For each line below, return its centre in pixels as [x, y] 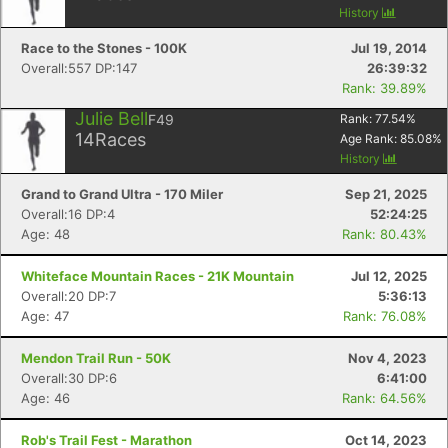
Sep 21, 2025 [386, 194]
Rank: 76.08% [385, 316]
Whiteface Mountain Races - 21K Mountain [157, 276]
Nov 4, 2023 [387, 358]
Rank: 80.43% [384, 234]
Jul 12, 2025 [389, 276]
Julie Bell [111, 118]
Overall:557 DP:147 [79, 68]
